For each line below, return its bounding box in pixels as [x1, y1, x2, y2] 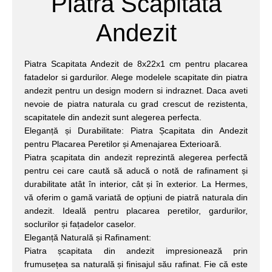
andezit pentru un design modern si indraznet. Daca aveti [24, 86, 248, 96]
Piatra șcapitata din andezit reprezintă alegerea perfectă [24, 152, 248, 163]
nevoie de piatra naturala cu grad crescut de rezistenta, [24, 99, 248, 109]
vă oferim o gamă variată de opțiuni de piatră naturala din [24, 192, 248, 203]
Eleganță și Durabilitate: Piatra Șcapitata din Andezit [24, 126, 248, 136]
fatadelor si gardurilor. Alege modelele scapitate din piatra [24, 72, 248, 83]
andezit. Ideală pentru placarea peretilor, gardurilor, [24, 206, 248, 216]
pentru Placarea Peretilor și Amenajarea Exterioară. [24, 139, 222, 149]
